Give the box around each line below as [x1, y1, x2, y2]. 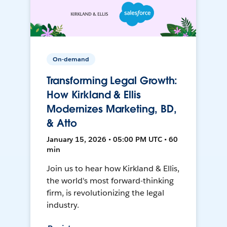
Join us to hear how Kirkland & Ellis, [47, 163, 179, 174]
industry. [47, 200, 80, 211]
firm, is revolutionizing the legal [47, 187, 164, 199]
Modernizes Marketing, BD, [47, 102, 177, 116]
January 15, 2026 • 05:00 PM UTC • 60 [47, 135, 178, 144]
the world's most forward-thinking [47, 175, 174, 186]
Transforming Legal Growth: [47, 74, 178, 88]
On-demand [53, 55, 90, 64]
